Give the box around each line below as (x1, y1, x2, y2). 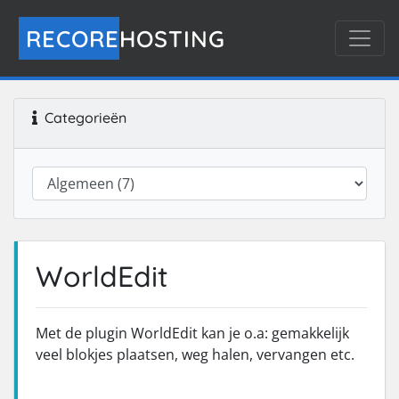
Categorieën (37, 109, 126, 126)
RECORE (25, 24, 119, 53)
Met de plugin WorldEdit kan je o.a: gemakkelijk (36, 323, 349, 343)
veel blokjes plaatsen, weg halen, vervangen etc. (36, 345, 354, 364)
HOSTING (118, 24, 225, 53)
